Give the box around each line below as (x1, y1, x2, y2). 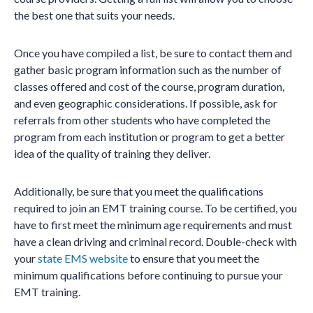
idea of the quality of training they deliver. (14, 147, 210, 160)
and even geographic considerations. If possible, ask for (14, 96, 277, 110)
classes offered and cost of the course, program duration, (14, 80, 284, 93)
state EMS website (38, 252, 128, 265)
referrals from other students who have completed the (14, 113, 270, 126)
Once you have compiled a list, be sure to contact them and (14, 46, 292, 59)
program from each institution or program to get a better (14, 130, 285, 143)
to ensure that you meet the (128, 252, 259, 265)
